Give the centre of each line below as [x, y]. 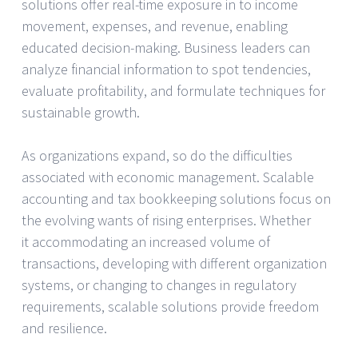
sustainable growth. [81, 112]
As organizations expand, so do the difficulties [157, 155]
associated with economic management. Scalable [168, 177]
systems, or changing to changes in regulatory [159, 284]
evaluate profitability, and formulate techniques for [173, 90]
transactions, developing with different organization [174, 263]
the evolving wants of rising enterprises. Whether [166, 220]
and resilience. [64, 328]
